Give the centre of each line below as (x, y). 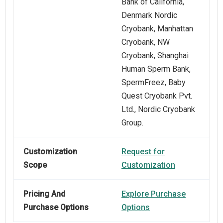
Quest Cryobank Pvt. (157, 96)
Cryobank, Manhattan (157, 29)
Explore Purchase (154, 194)
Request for (143, 152)
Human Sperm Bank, (156, 69)
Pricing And (44, 194)
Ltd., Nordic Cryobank (158, 110)
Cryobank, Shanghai (155, 56)
